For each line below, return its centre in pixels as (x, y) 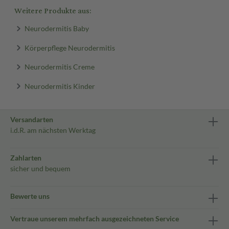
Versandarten (32, 119)
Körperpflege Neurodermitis (70, 47)
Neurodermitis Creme (59, 66)
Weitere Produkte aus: (53, 11)
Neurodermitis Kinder (60, 86)
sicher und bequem (40, 168)
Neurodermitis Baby (56, 28)
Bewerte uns (30, 196)
